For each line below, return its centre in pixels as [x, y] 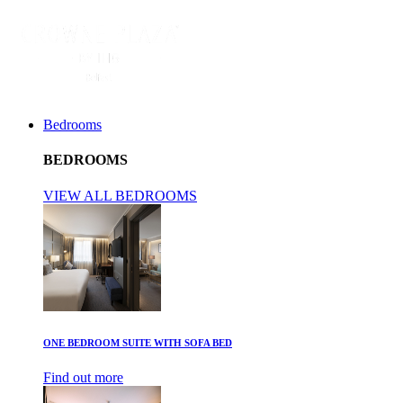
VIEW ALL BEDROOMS [120, 195]
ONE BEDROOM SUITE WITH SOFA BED [138, 342]
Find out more [83, 378]
